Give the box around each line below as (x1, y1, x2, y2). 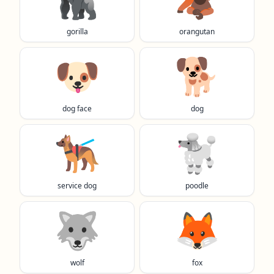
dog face (62, 103, 92, 114)
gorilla (66, 26, 88, 37)
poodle (185, 180, 209, 191)
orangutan (179, 26, 215, 37)
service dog (57, 180, 97, 191)
